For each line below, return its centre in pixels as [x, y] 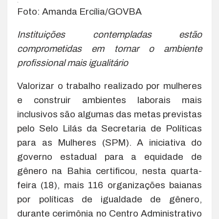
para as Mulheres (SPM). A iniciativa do [109, 143]
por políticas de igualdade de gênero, [109, 199]
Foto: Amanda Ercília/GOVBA [79, 12]
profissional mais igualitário [73, 63]
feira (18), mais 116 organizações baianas [109, 185]
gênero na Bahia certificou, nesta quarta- [109, 171]
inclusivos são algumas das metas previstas [109, 114]
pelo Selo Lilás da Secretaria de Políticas [109, 129]
